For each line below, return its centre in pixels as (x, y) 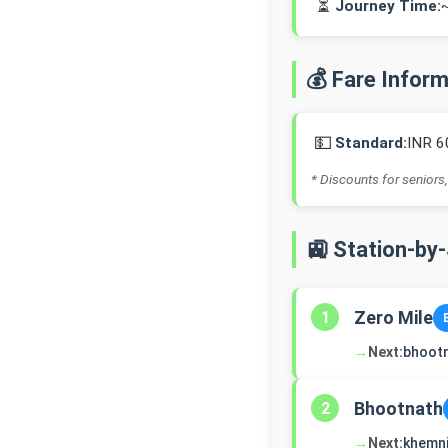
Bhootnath (398, 408)
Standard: (371, 142)
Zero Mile (393, 317)
